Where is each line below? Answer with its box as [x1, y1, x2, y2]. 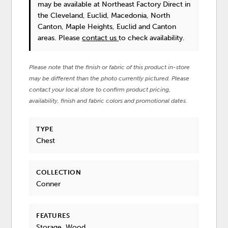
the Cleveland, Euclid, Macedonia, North [38, 11, 170, 20]
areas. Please [38, 33, 82, 42]
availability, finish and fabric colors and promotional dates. [29, 97, 188, 104]
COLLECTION [36, 168, 81, 176]
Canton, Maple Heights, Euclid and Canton [38, 22, 177, 31]
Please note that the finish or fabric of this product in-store [29, 63, 190, 71]
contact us [82, 33, 119, 42]
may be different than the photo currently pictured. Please [29, 74, 190, 82]
